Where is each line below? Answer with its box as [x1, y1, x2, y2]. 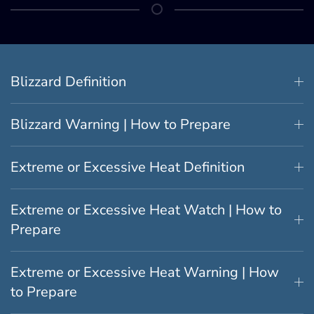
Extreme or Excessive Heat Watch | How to [11, 200, 282, 219]
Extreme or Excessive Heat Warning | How [11, 262, 279, 282]
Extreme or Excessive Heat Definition [11, 157, 245, 177]
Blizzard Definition [11, 71, 126, 91]
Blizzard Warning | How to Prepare [11, 114, 231, 134]
